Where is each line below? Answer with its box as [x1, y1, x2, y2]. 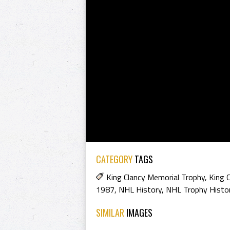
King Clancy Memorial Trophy [106, 171, 205, 183]
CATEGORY [96, 152, 132, 166]
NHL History [119, 183, 162, 196]
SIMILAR [96, 206, 126, 219]
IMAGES [126, 206, 152, 219]
